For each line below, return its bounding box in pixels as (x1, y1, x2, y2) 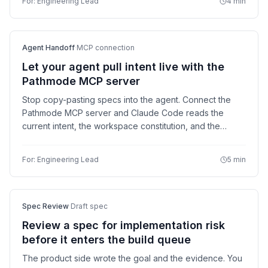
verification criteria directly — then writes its (22, 134, 194, 144)
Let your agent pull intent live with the (22, 60, 224, 73)
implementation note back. (22, 147, 126, 157)
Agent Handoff (22, 43, 75, 52)
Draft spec (71, 202, 108, 211)
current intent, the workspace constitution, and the (22, 121, 220, 131)
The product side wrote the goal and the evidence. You (22, 253, 242, 263)
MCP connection (77, 43, 135, 52)
